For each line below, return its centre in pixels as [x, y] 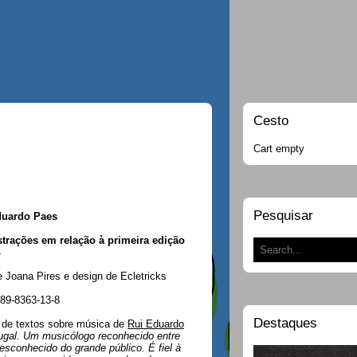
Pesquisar [283, 215]
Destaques [285, 323]
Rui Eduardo [156, 324]
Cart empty [279, 148]
